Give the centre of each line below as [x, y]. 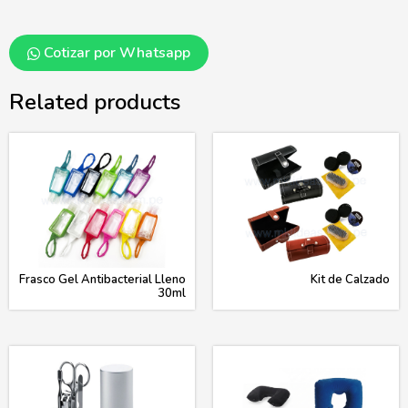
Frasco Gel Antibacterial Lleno [102, 279]
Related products [95, 102]
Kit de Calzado [350, 279]
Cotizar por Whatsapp [115, 52]
